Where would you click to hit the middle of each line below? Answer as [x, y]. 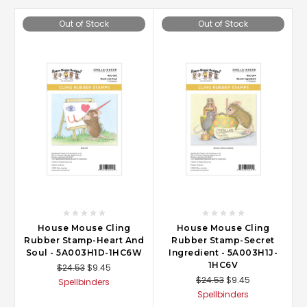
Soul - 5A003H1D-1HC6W [84, 253]
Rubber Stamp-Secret [223, 241]
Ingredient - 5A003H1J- [223, 253]
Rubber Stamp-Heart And [84, 241]
